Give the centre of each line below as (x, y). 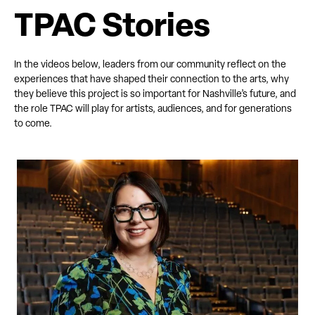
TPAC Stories (112, 28)
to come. (33, 124)
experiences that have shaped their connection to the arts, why (152, 80)
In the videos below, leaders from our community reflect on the (150, 65)
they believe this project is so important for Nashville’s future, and (155, 95)
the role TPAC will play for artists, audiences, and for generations (153, 110)
